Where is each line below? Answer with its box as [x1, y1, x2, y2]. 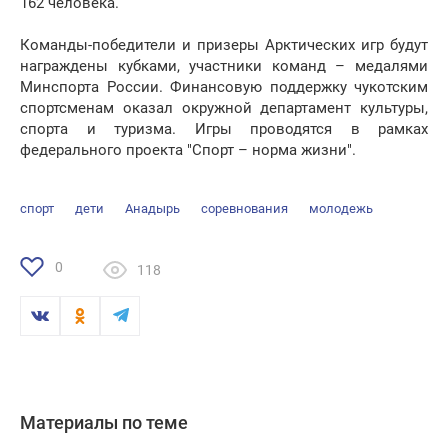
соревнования [201, 201, 288, 217]
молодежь [309, 201, 373, 217]
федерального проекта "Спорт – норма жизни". [20, 141, 356, 160]
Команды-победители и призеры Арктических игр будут [20, 36, 428, 55]
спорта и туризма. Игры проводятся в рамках [20, 120, 428, 139]
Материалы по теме [20, 412, 188, 434]
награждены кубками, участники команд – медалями [20, 57, 428, 76]
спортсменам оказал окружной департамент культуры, [20, 99, 428, 118]
